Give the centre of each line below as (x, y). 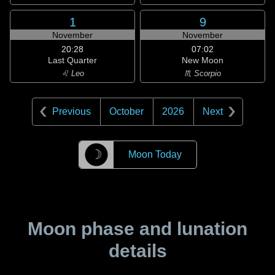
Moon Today (155, 154)
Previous (72, 111)
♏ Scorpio (203, 73)
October (126, 111)
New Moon (203, 60)
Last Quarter (72, 60)
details (137, 251)
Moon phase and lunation (137, 229)
